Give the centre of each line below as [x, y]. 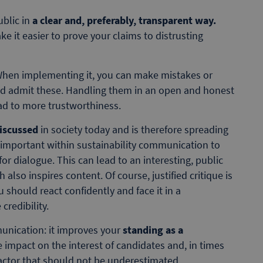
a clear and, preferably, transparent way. [124, 20]
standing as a [153, 230]
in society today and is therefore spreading [134, 129]
